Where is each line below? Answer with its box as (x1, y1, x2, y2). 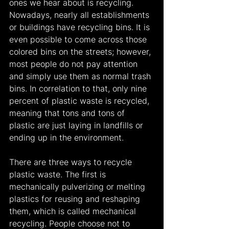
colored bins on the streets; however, (9, 47, 153, 57)
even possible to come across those (9, 34, 149, 44)
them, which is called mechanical (9, 206, 139, 216)
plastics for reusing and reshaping (9, 194, 143, 204)
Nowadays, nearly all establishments (9, 10, 152, 20)
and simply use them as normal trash (9, 71, 153, 81)
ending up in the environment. (9, 132, 124, 143)
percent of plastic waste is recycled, (9, 96, 152, 106)
